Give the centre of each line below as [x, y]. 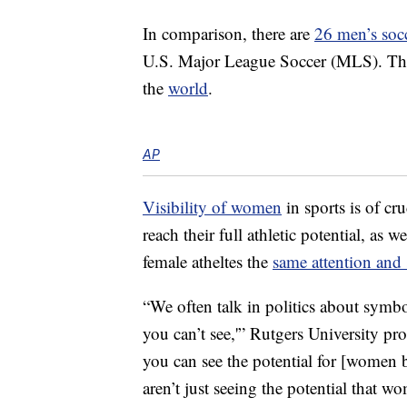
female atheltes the [208, 262]
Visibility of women [212, 207]
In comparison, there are [228, 34]
